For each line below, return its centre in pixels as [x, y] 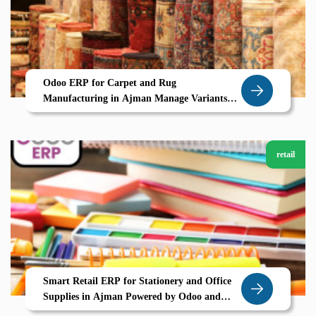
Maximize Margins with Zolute [109, 114]
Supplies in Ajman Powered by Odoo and [84, 296]
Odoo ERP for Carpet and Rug [109, 83]
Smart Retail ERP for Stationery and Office [137, 281]
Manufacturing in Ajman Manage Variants [98, 98]
